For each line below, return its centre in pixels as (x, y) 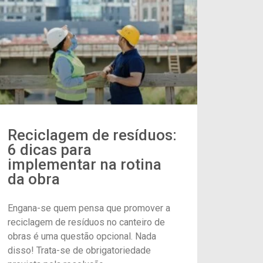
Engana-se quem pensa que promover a (89, 208)
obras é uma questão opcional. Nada (82, 236)
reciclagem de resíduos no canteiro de (86, 222)
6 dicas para (49, 149)
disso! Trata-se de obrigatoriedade (79, 250)
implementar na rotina (84, 164)
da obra (33, 179)
